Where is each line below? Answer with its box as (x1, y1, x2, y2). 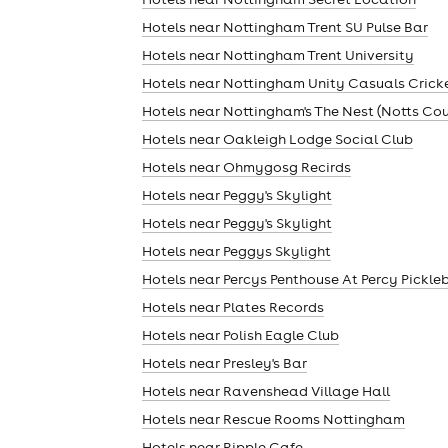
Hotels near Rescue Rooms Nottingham (142, 409, 405, 428)
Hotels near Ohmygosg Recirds (142, 157, 351, 176)
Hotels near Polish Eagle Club (142, 325, 339, 344)
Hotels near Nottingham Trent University (142, 45, 414, 64)
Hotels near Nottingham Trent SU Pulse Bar (142, 17, 428, 36)
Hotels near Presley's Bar (142, 353, 307, 372)
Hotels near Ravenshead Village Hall (142, 381, 390, 400)
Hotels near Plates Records (142, 297, 324, 316)
